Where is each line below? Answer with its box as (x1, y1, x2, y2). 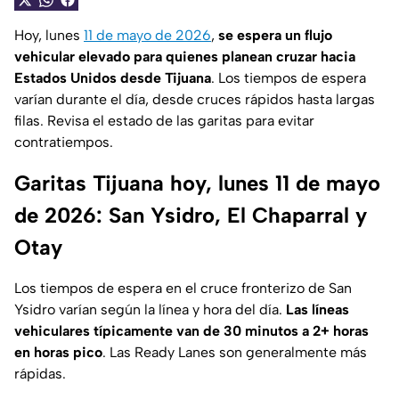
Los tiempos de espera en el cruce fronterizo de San (14, 280, 352, 297)
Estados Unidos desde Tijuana (14, 69, 211, 87)
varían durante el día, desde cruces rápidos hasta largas (14, 91, 375, 109)
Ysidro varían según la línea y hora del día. (14, 301, 286, 319)
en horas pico (14, 344, 102, 362)
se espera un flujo (218, 27, 332, 45)
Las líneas (286, 301, 349, 319)
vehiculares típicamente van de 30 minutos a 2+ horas (14, 322, 369, 340)
